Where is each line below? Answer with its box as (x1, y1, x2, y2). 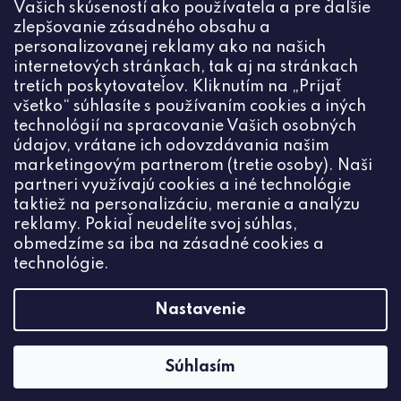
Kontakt (13, 64, 92, 86)
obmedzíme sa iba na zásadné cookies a (13, 236, 324, 252)
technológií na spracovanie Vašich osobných (13, 118, 356, 134)
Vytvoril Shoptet (32, 371, 117, 383)
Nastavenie (155, 302, 246, 318)
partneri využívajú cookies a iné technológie (13, 177, 351, 193)
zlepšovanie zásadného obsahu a (13, 20, 270, 36)
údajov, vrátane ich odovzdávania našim (13, 138, 329, 154)
